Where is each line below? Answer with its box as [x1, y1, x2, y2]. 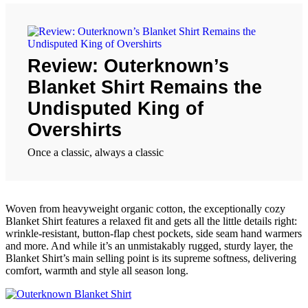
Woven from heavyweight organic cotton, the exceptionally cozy [5, 203, 285, 215]
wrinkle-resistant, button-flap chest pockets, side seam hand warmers [5, 228, 302, 240]
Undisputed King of [27, 98, 203, 120]
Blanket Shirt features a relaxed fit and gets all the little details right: [5, 215, 297, 228]
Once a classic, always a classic [27, 146, 164, 159]
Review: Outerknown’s [27, 56, 229, 77]
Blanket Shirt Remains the [27, 77, 262, 98]
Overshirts [27, 120, 122, 141]
